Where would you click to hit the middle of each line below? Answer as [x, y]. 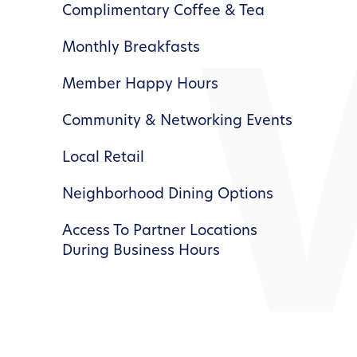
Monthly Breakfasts [131, 48]
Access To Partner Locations [160, 231]
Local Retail [104, 158]
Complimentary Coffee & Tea [164, 11]
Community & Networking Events [178, 121]
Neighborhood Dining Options [168, 194]
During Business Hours [141, 251]
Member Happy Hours [141, 84]
